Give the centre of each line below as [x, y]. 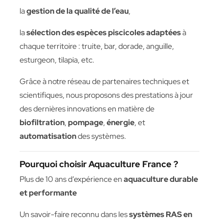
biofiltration [42, 122]
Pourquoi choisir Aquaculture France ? [99, 164]
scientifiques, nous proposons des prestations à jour [106, 95]
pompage [86, 122]
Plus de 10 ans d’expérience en [72, 179]
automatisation [48, 136]
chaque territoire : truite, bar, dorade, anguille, [97, 46]
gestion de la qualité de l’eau [77, 11]
